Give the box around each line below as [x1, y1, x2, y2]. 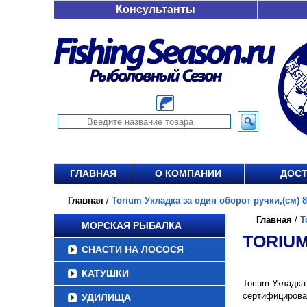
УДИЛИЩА [82, 292, 131, 303]
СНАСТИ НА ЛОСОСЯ [82, 244, 184, 255]
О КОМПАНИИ [155, 168, 221, 179]
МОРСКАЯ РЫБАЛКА [82, 220, 182, 231]
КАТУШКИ [82, 268, 129, 279]
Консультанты [116, 3, 195, 15]
